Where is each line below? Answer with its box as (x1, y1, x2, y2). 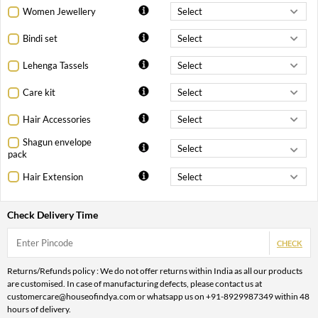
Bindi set (23, 33, 57, 45)
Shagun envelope (23, 136, 92, 148)
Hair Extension (23, 170, 83, 182)
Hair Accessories (23, 114, 91, 126)
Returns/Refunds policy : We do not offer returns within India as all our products (7, 265, 302, 277)
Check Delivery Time (7, 209, 98, 221)
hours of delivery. (7, 304, 71, 315)
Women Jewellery (23, 6, 96, 18)
